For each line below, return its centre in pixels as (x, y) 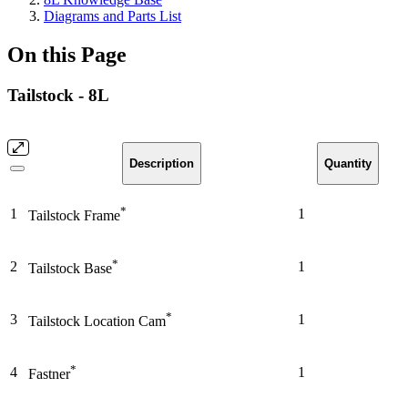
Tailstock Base (70, 268)
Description (161, 163)
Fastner (49, 373)
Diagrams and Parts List (112, 16)
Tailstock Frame (74, 215)
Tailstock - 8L (58, 95)
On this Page (67, 54)
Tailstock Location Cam (97, 321)
